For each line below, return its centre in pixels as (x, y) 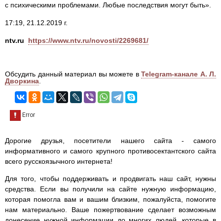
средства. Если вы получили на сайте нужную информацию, (110, 189)
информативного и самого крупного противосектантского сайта (110, 151)
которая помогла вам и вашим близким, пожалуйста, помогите (110, 200)
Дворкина (22, 81)
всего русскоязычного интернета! (59, 162)
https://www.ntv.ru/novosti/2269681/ (88, 41)
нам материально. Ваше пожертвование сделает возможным (110, 210)
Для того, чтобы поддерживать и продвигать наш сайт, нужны (110, 179)
